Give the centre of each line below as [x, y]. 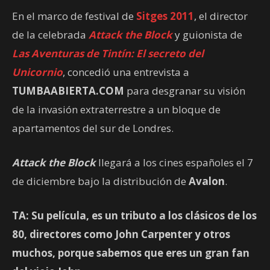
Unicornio [37, 72]
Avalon [207, 181]
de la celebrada [49, 35]
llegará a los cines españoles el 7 [174, 163]
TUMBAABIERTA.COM [68, 91]
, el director [221, 16]
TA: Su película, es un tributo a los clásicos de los [134, 216]
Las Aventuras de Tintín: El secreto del [108, 54]
